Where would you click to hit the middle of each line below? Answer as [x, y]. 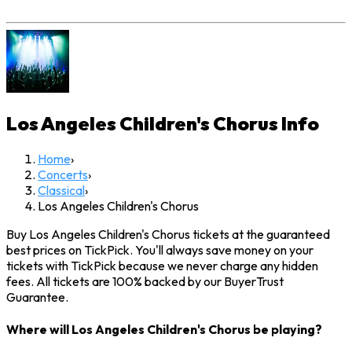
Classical [61, 191]
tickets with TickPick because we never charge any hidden [162, 266]
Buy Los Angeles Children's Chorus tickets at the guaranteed [168, 235]
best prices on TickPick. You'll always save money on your [160, 250]
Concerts [63, 175]
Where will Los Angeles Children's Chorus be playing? [164, 330]
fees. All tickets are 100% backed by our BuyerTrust [145, 282]
